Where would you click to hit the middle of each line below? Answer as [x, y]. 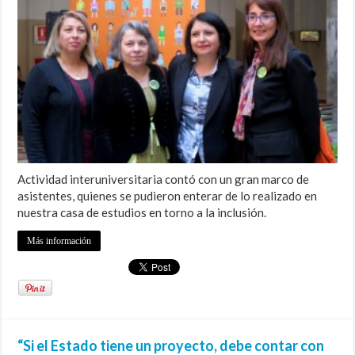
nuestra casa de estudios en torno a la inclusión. [142, 213]
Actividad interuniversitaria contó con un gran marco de [164, 179]
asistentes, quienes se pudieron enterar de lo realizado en [168, 196]
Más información [59, 241]
